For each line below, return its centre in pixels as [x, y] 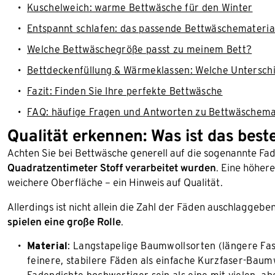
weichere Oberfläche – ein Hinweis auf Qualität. [115, 182]
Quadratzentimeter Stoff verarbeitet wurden [112, 168]
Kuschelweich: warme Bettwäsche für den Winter [140, 8]
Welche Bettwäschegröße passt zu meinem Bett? [140, 49]
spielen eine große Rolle [64, 222]
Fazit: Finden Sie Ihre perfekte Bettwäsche [125, 91]
